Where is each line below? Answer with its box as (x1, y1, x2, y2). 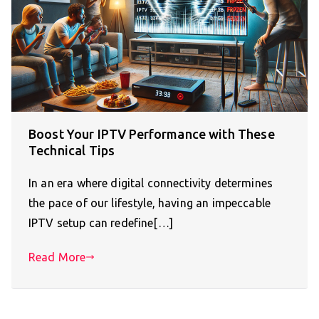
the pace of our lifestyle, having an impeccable (28, 197, 271, 210)
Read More (28, 251, 86, 264)
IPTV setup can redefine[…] (28, 216, 173, 230)
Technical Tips (28, 143, 115, 158)
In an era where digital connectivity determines (28, 177, 273, 190)
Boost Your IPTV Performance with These (28, 127, 275, 142)
